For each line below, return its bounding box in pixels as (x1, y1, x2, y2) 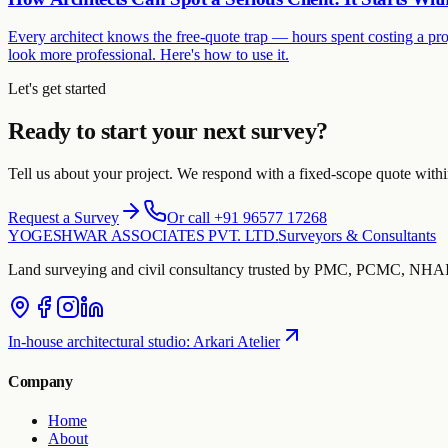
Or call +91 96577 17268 (167, 209, 327, 227)
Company (8, 372, 73, 390)
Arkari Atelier (193, 333, 280, 351)
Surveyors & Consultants (278, 227, 437, 245)
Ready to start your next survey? (8, 118, 328, 145)
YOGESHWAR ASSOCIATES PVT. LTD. (8, 227, 279, 245)
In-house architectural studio (8, 333, 186, 351)
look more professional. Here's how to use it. (8, 46, 289, 64)
